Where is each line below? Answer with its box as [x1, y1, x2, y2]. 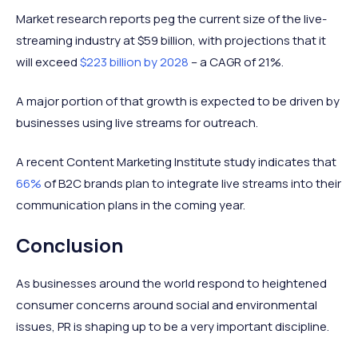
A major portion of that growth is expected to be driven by [16, 92, 340, 109]
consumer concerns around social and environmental [16, 296, 317, 313]
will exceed [16, 53, 80, 70]
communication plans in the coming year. [16, 196, 245, 213]
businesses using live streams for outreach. [16, 113, 258, 131]
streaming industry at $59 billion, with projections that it [16, 31, 326, 49]
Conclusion [16, 231, 123, 258]
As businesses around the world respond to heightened [16, 274, 327, 292]
